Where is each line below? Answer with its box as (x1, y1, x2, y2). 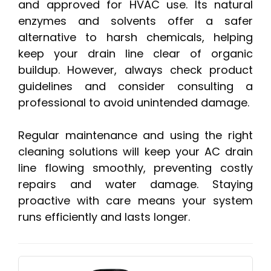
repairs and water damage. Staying (18, 177, 253, 192)
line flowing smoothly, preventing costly (18, 160, 253, 176)
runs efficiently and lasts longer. (18, 209, 190, 225)
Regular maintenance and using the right (18, 128, 253, 143)
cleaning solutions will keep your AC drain (18, 144, 253, 160)
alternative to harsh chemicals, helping (18, 30, 253, 45)
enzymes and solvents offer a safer (18, 13, 253, 29)
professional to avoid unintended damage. (18, 95, 249, 111)
